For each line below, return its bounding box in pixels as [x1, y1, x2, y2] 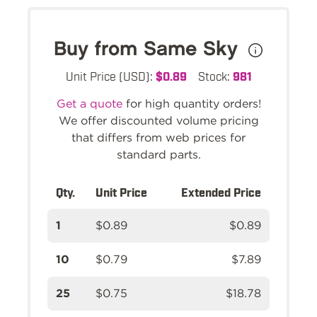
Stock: [197, 68, 233, 83]
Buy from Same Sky [53, 40, 244, 59]
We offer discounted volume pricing [58, 113, 259, 127]
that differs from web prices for [71, 130, 246, 144]
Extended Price [181, 184, 261, 199]
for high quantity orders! [122, 96, 261, 110]
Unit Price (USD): [65, 68, 156, 83]
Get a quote [56, 96, 122, 110]
